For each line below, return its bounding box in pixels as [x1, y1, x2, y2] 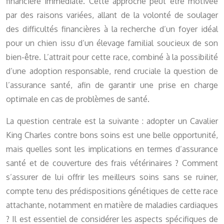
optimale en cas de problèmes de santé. [6, 94, 149, 104]
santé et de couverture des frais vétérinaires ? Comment [6, 158, 218, 168]
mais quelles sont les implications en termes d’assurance [6, 144, 218, 154]
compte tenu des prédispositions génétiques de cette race [6, 186, 218, 196]
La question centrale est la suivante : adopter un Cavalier [6, 116, 218, 126]
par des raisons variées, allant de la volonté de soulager [6, 10, 218, 20]
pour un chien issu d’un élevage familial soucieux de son [6, 38, 218, 48]
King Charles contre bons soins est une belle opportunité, [6, 130, 218, 140]
